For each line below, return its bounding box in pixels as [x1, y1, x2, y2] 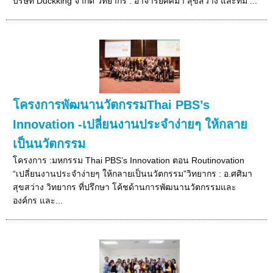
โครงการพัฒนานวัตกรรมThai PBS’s [13, 97, 210, 112]
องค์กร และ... [13, 195, 63, 205]
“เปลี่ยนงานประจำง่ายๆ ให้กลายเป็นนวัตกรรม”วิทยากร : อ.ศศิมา [13, 168, 253, 179]
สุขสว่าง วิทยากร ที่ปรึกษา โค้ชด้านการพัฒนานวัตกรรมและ [13, 182, 237, 192]
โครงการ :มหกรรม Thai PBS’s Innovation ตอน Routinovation [13, 155, 245, 165]
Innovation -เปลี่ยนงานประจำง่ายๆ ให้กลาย [13, 117, 248, 131]
